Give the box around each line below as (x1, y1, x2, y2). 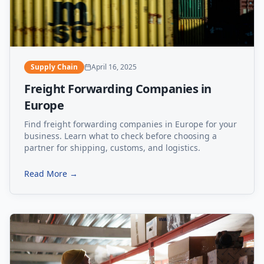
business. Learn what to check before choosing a (24, 130, 217, 142)
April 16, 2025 (91, 62, 137, 72)
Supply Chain (31, 62, 78, 72)
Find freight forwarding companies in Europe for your (24, 118, 237, 130)
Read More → (24, 168, 78, 180)
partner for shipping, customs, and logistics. (24, 142, 200, 154)
